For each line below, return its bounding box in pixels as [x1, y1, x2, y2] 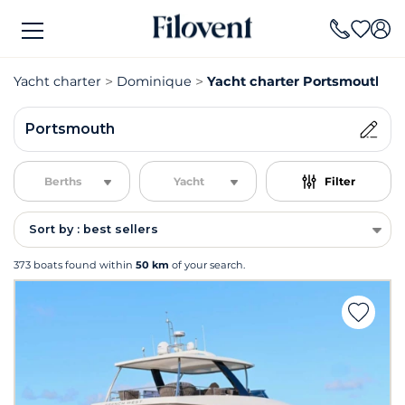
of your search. [169, 259, 245, 271]
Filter [324, 174, 355, 188]
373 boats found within [14, 259, 136, 271]
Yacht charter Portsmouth [207, 73, 384, 89]
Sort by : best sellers [29, 222, 158, 236]
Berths [44, 174, 82, 188]
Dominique [117, 73, 192, 89]
